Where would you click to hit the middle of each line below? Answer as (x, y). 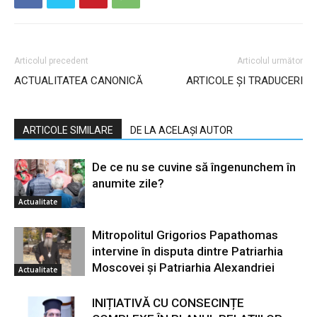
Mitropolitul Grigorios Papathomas (185, 235)
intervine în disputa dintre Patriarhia (188, 251)
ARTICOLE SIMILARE (68, 130)
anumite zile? (129, 183)
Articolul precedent (51, 61)
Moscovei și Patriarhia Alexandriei (183, 267)
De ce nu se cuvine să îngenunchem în (194, 167)
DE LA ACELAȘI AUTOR (181, 130)
